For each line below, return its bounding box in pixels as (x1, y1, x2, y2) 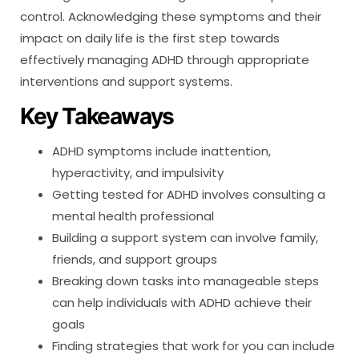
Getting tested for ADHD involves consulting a (52, 186, 325, 204)
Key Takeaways (20, 103, 174, 131)
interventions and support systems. (20, 73, 232, 91)
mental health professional (52, 208, 214, 225)
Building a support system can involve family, (52, 229, 318, 247)
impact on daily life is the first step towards (20, 30, 280, 47)
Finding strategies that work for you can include (52, 337, 335, 355)
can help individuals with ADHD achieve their (52, 294, 312, 312)
